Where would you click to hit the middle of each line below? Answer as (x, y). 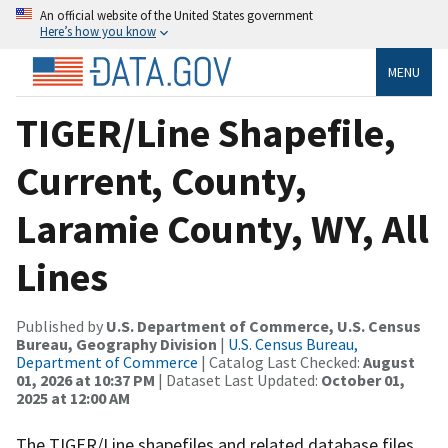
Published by (61, 325)
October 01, (363, 379)
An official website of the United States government (176, 15)
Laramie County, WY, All (222, 228)
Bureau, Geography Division (116, 343)
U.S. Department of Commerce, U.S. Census (263, 325)
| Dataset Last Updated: (238, 379)
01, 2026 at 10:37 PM (85, 379)
